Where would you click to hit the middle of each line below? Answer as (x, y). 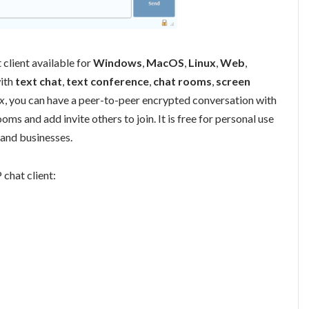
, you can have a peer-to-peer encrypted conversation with (141, 100)
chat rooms (182, 81)
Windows (118, 63)
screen (233, 81)
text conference (108, 81)
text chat (39, 81)
